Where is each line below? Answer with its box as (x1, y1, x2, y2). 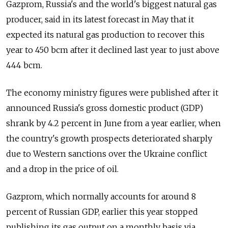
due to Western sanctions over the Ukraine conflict (6, 149, 207, 159)
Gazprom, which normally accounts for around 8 (6, 191, 196, 202)
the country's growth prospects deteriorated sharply (6, 133, 212, 144)
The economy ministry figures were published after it (6, 88, 218, 98)
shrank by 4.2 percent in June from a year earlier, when (6, 118, 221, 129)
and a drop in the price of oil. (6, 164, 119, 175)
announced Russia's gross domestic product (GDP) (6, 103, 203, 113)
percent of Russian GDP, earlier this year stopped (6, 207, 198, 217)
